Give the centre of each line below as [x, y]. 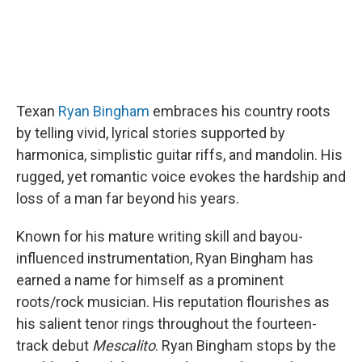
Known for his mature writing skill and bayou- [160, 236]
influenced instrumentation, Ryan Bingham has [165, 258]
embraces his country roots [242, 111]
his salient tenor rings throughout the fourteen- [166, 324]
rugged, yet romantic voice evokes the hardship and [181, 177]
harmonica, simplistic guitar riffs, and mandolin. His [179, 155]
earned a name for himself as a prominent [150, 280]
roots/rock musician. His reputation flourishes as [173, 302]
